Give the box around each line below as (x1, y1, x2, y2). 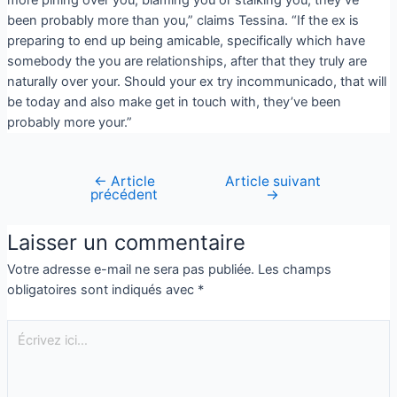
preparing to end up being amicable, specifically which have (6, 32, 365, 49)
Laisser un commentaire (6, 229, 245, 255)
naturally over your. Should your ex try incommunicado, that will (6, 73, 386, 90)
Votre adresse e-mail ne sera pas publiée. (6, 261, 254, 277)
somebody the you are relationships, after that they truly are (6, 52, 367, 69)
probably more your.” (6, 113, 132, 130)
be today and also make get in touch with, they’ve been (6, 93, 341, 110)
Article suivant (224, 172, 321, 190)
